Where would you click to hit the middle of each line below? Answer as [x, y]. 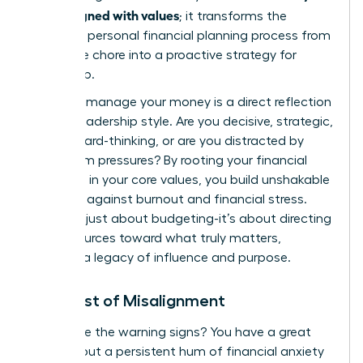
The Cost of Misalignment [128, 300]
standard [59, 35]
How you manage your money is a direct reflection [181, 102]
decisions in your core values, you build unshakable [180, 179]
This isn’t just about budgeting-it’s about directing [181, 218]
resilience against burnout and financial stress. [169, 199]
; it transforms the [233, 16]
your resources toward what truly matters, [156, 238]
